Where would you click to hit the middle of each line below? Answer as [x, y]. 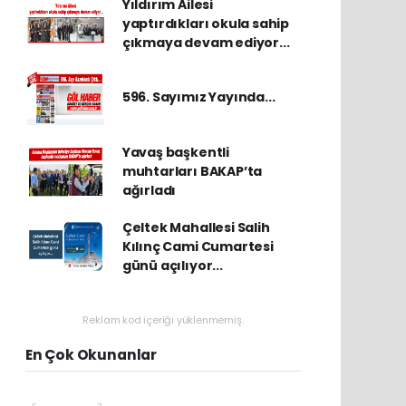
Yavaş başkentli [175, 152]
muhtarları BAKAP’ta [192, 171]
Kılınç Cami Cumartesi [198, 246]
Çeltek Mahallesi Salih [196, 227]
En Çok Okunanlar [91, 354]
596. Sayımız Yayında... [198, 97]
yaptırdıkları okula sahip [206, 23]
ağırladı [149, 190]
